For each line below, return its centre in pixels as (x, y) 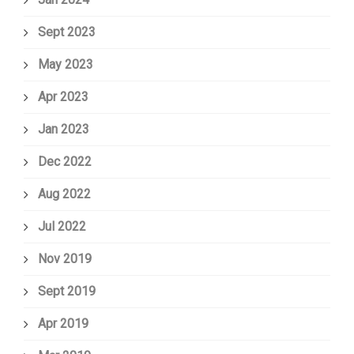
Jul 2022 (62, 227)
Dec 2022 (65, 162)
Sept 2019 (67, 292)
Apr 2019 (63, 324)
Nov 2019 (65, 259)
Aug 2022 (64, 194)
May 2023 (66, 65)
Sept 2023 (67, 32)
